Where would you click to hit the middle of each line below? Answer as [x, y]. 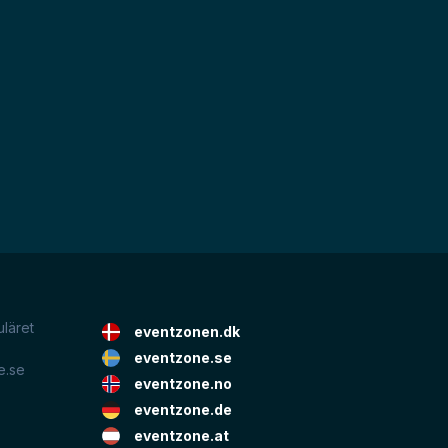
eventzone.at [181, 436]
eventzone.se [182, 358]
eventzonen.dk [186, 332]
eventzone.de [182, 410]
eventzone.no [182, 384]
